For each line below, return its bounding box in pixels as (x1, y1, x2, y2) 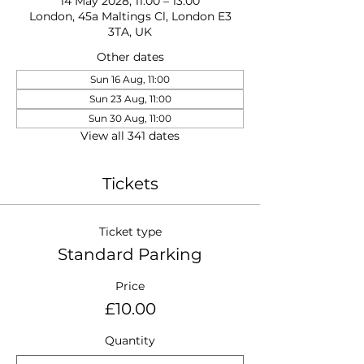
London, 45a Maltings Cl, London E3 (28, 9, 232, 24)
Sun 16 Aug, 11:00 (90, 73, 170, 85)
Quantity (105, 333, 155, 348)
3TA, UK (108, 24, 152, 39)
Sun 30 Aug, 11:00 (89, 112, 171, 124)
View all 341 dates (80, 128, 180, 143)
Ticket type (98, 224, 162, 239)
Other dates (96, 50, 164, 64)
